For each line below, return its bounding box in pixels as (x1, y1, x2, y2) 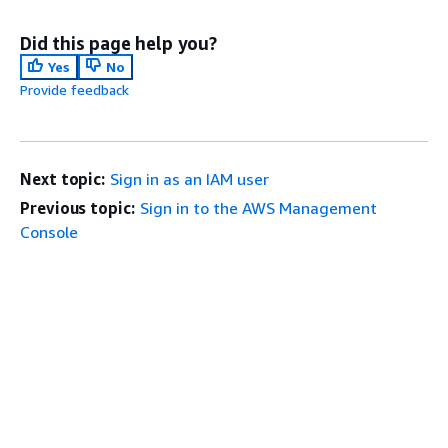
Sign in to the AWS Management (139, 198, 377, 218)
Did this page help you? (20, 32, 217, 54)
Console (20, 222, 78, 242)
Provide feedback (20, 81, 129, 98)
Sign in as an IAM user (110, 169, 270, 189)
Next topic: (20, 169, 106, 189)
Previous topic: (20, 198, 135, 218)
